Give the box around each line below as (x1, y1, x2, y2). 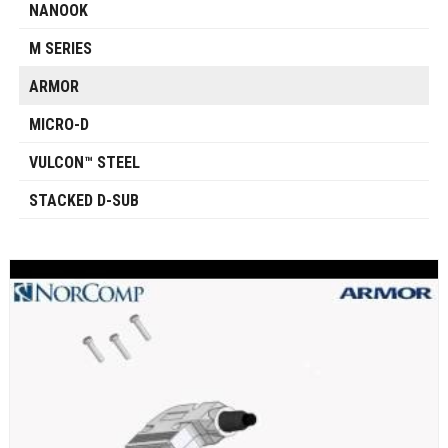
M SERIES (28, 39, 92, 59)
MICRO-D (28, 115, 89, 135)
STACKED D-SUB (28, 191, 139, 211)
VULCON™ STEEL (28, 153, 140, 173)
